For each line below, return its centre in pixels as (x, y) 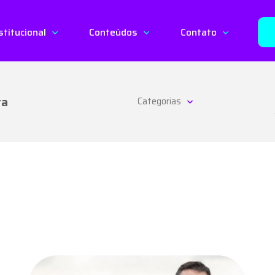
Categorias (159, 101)
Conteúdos (114, 32)
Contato (199, 32)
